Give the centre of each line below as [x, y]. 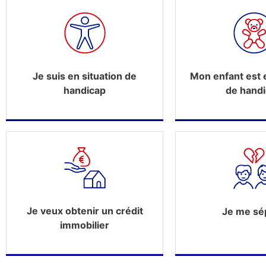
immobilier [85, 225]
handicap [85, 90]
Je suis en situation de [85, 76]
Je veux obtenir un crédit [85, 211]
